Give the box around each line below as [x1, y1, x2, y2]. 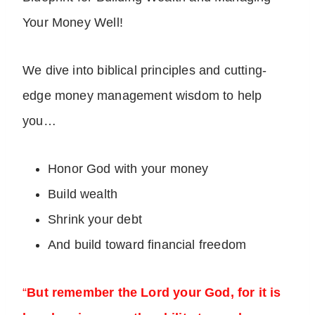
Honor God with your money [48, 162, 209, 176]
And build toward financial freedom [48, 238, 247, 252]
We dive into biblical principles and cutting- [22, 63, 267, 78]
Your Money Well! [22, 15, 123, 30]
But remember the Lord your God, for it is [27, 285, 281, 300]
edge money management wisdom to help [22, 89, 262, 103]
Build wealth [48, 187, 118, 202]
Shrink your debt [48, 212, 142, 227]
